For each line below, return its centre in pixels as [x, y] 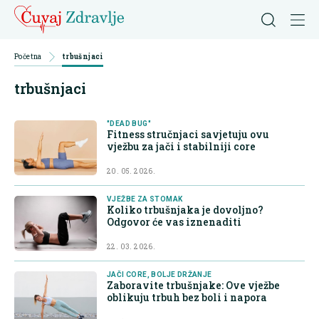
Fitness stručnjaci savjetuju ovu [188, 135]
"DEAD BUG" [129, 124]
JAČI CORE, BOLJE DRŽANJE [159, 275]
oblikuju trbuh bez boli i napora [187, 298]
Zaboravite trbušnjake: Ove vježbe [193, 286]
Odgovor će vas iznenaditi [174, 222]
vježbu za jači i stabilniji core [181, 147]
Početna [28, 57]
